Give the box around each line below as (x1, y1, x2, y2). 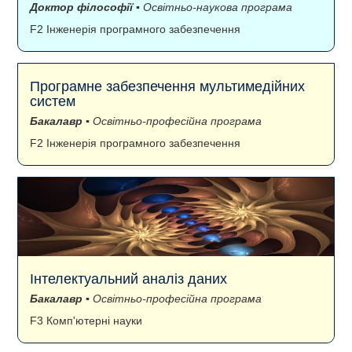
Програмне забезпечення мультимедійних (30, 79, 305, 95)
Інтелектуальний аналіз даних (30, 271, 227, 288)
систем (30, 93, 75, 110)
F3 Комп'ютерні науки (30, 314, 142, 328)
